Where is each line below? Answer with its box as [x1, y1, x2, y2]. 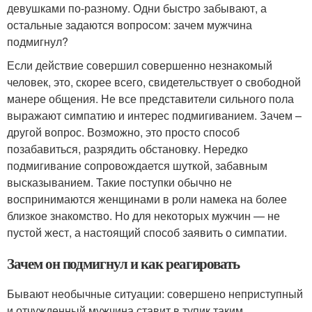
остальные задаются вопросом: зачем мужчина [7, 17, 252, 33]
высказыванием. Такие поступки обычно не [7, 174, 232, 191]
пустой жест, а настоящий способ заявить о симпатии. [7, 224, 287, 241]
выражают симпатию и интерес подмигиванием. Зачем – [7, 107, 302, 124]
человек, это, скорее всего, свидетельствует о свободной [7, 74, 301, 91]
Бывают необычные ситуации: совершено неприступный [7, 286, 303, 302]
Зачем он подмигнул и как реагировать [7, 253, 240, 274]
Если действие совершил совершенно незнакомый [7, 57, 272, 74]
